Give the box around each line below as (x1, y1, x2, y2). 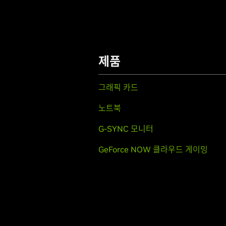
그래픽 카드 (98, 82, 138, 92)
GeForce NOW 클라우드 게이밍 (98, 144, 208, 154)
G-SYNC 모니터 (98, 124, 153, 134)
